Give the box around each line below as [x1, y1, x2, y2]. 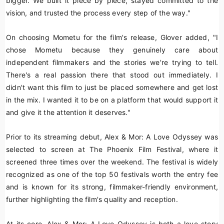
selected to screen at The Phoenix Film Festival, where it [6, 145, 218, 153]
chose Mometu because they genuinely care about [6, 45, 218, 54]
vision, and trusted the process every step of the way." [6, 8, 191, 17]
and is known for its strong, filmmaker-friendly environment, [6, 182, 218, 191]
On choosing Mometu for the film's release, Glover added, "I [6, 33, 218, 41]
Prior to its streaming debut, [6, 132, 104, 141]
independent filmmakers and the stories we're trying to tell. [6, 58, 218, 66]
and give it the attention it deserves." [6, 108, 130, 116]
